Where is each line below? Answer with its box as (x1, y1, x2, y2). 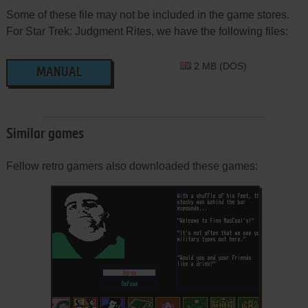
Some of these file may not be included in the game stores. (5, 8, 289, 21)
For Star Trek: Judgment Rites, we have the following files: (5, 25, 288, 37)
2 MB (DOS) (191, 60, 247, 71)
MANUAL (36, 66, 82, 79)
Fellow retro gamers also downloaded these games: (5, 159, 258, 172)
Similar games (5, 127, 84, 142)
